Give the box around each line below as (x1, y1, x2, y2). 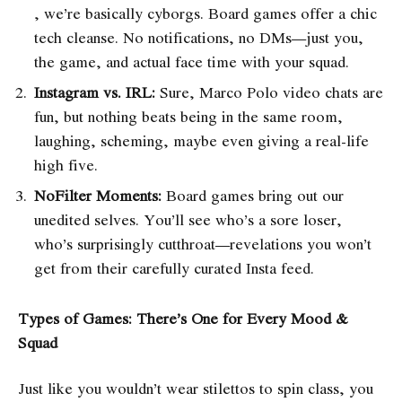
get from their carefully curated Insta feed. (34, 256, 314, 279)
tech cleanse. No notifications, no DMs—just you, (34, 25, 363, 48)
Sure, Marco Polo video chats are (155, 80, 383, 103)
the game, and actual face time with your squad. (34, 49, 349, 73)
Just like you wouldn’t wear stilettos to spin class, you (18, 377, 373, 400)
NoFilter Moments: (34, 183, 162, 206)
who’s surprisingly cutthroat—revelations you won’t (34, 232, 371, 255)
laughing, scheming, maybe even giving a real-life (34, 128, 369, 152)
